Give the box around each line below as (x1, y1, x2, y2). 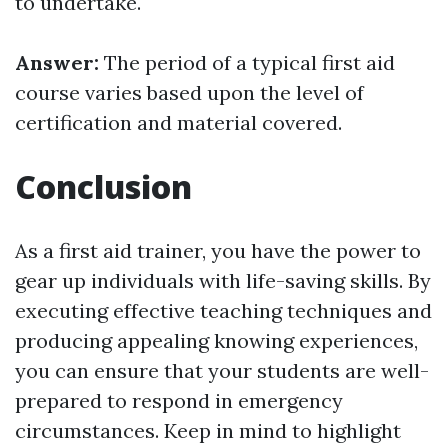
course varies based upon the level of (15, 80, 364, 106)
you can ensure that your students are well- (15, 358, 429, 384)
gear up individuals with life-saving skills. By (15, 268, 431, 294)
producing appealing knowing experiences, (15, 328, 418, 354)
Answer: (15, 50, 104, 76)
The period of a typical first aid (104, 50, 395, 76)
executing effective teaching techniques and (15, 298, 432, 324)
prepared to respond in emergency (15, 388, 343, 414)
